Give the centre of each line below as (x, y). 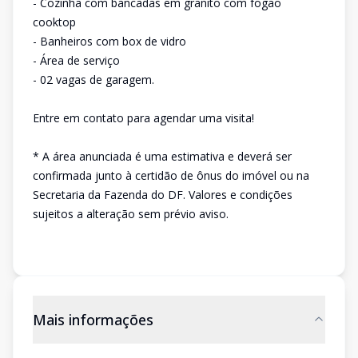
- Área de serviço (76, 60)
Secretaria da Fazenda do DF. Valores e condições (163, 195)
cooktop (54, 22)
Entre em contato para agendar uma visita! (143, 118)
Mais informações (93, 320)
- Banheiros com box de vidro (109, 41)
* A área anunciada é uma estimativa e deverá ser (162, 156)
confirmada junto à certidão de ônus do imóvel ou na (171, 175)
